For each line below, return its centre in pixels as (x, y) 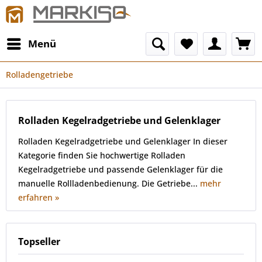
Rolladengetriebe (39, 75)
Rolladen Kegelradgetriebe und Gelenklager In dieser (123, 141)
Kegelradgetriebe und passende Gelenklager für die (120, 169)
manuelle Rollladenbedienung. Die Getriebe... (109, 183)
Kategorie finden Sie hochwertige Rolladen (102, 155)
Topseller (39, 242)
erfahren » (39, 197)
